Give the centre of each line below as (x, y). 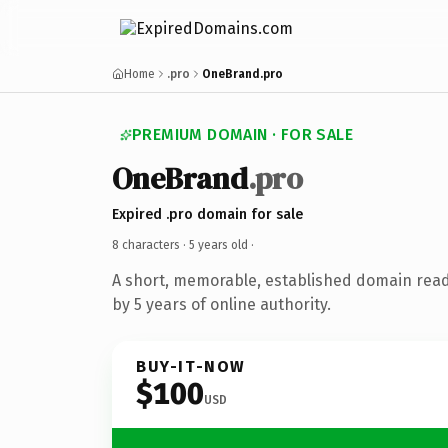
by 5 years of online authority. (221, 304)
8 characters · (150, 244)
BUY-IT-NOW (191, 366)
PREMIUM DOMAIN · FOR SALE (242, 134)
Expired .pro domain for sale (207, 214)
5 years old (218, 244)
